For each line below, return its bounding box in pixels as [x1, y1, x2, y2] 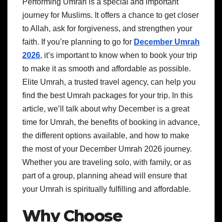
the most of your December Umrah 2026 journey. [22, 145, 192, 154]
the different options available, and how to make [22, 131, 189, 140]
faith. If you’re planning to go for [22, 38, 134, 47]
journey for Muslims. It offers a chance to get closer [22, 11, 199, 20]
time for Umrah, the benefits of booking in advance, [22, 118, 200, 127]
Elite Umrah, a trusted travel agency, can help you [22, 78, 196, 87]
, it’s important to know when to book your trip [40, 51, 197, 60]
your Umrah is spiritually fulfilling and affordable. [22, 185, 191, 194]
